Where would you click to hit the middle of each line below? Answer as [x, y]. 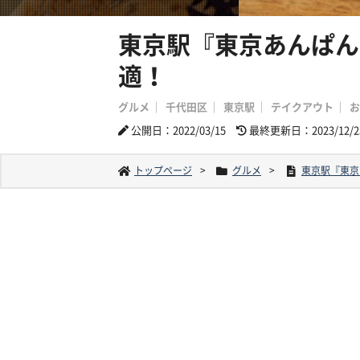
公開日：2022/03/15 [178, 129]
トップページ [163, 170]
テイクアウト [302, 106]
